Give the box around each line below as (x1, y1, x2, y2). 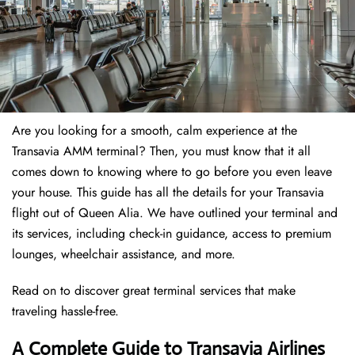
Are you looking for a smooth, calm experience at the (12, 121, 297, 140)
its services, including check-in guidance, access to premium (12, 224, 331, 243)
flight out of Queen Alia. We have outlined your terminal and (12, 204, 338, 223)
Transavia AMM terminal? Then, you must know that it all (12, 142, 311, 161)
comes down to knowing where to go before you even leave (12, 162, 332, 181)
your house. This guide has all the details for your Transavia (12, 183, 324, 202)
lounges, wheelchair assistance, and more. (12, 245, 235, 264)
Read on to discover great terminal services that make (12, 281, 296, 300)
